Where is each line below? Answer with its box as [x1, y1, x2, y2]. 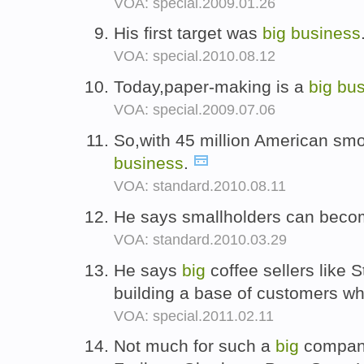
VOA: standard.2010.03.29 [114, 231, 287, 248]
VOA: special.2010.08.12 [114, 48, 275, 65]
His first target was [114, 24, 262, 43]
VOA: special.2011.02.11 [114, 307, 274, 324]
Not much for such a [114, 336, 275, 356]
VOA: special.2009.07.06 [114, 102, 275, 119]
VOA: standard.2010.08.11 [114, 177, 286, 194]
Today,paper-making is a [114, 77, 309, 97]
